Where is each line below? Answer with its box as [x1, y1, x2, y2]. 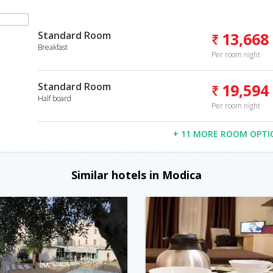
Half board [37, 93, 71, 104]
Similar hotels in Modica [71, 167, 202, 182]
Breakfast [37, 42, 68, 52]
